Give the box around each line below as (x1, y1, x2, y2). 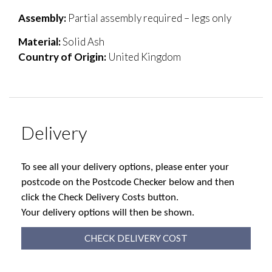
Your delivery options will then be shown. (21, 207, 194, 218)
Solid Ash (61, 35, 104, 49)
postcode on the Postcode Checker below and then (21, 177, 234, 188)
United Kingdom (106, 50, 181, 64)
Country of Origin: (18, 50, 106, 64)
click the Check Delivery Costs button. (21, 192, 178, 203)
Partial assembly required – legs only (66, 12, 231, 25)
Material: (18, 35, 61, 49)
